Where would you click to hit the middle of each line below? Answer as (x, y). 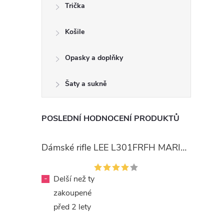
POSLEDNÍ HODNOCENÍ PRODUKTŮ (110, 118)
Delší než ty (74, 179)
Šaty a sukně (86, 84)
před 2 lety (72, 207)
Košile (75, 32)
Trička (75, 6)
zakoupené (72, 193)
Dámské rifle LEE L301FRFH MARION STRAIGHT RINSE (183, 147)
